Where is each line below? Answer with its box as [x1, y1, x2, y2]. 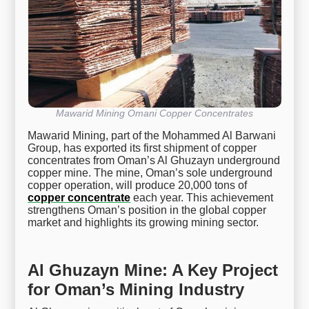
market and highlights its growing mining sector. [28, 217, 259, 229]
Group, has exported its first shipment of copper [28, 142, 257, 154]
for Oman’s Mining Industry [28, 280, 245, 299]
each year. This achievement [130, 192, 274, 204]
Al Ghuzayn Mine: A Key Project [28, 261, 279, 280]
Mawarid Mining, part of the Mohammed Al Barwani [28, 130, 277, 142]
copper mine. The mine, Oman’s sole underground [28, 167, 273, 179]
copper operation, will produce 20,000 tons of [28, 179, 248, 192]
